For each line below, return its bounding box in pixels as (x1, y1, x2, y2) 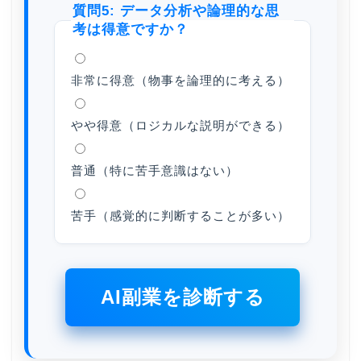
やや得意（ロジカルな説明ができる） (71, 118, 290, 133)
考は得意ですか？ (73, 22, 189, 38)
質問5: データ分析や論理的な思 (73, 3, 280, 19)
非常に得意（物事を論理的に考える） (71, 73, 290, 88)
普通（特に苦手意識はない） (71, 164, 239, 178)
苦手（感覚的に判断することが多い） (71, 209, 290, 223)
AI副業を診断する (100, 286, 265, 309)
